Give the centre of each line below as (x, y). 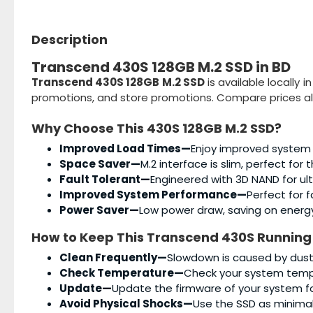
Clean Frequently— (113, 257)
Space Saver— (100, 164)
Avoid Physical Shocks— (126, 304)
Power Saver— (99, 210)
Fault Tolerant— (105, 179)
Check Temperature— (122, 273)
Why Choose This (89, 128)
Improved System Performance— (153, 195)
